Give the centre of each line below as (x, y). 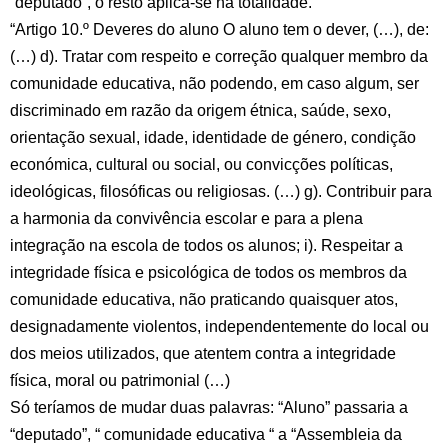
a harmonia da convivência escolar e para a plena (186, 218)
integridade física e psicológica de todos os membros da (208, 272)
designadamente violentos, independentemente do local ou (219, 326)
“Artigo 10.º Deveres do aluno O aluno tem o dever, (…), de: (219, 29)
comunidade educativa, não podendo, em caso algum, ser (214, 83)
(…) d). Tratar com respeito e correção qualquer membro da (219, 56)
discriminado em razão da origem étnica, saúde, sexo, (200, 110)
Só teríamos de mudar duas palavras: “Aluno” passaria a (209, 407)
